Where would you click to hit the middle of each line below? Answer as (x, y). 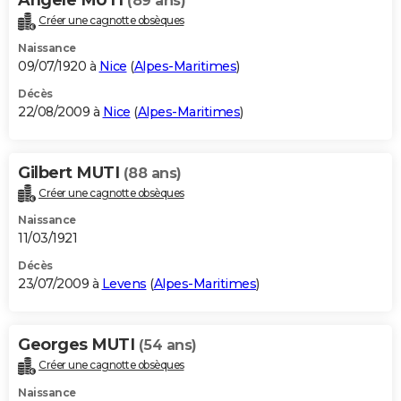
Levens (124, 284)
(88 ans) (152, 173)
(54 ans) (167, 346)
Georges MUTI (78, 345)
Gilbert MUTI (71, 172)
